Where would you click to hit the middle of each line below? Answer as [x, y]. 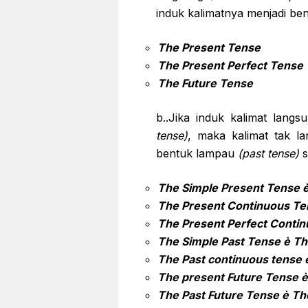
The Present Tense [209, 47]
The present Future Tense [229, 277]
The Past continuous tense [231, 259]
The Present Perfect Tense [230, 65]
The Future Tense [205, 83]
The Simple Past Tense [220, 241]
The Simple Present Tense [230, 188]
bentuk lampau [197, 153]
